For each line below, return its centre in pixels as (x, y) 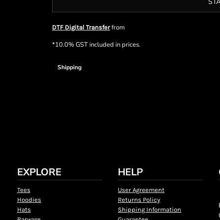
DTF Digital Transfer (81, 27)
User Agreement (141, 190)
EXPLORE (39, 172)
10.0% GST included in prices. (98, 45)
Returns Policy (139, 200)
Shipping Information (149, 210)
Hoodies (29, 200)
